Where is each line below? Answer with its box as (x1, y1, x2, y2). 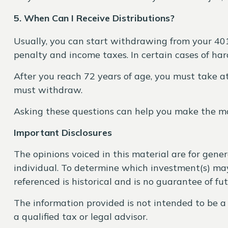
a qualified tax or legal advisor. (13, 211, 148, 222)
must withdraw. (13, 84, 82, 96)
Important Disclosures (13, 127, 112, 138)
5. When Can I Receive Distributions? (13, 12, 175, 24)
